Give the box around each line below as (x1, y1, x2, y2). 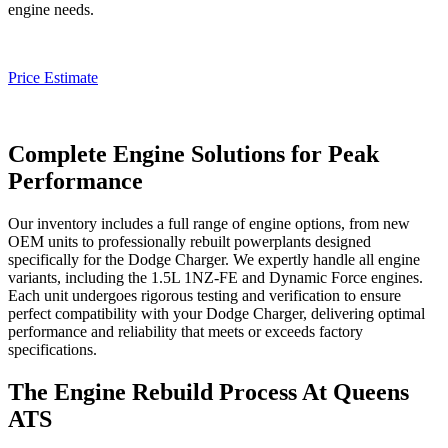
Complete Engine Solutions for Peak (8, 140, 379, 167)
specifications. (8, 340, 97, 358)
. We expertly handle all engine (225, 250, 420, 268)
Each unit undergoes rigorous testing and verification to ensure (8, 286, 401, 304)
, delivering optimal (303, 304, 425, 322)
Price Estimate (8, 68, 98, 86)
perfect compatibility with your (8, 304, 206, 322)
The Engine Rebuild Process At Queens (8, 378, 409, 405)
